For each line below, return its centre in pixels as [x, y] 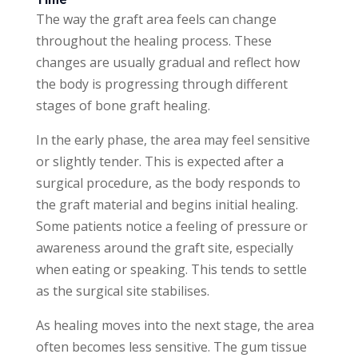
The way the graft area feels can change [156, 19]
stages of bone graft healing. [123, 105]
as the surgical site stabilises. [122, 290]
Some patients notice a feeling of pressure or [171, 226]
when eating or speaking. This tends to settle [171, 269]
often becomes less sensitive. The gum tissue [171, 346]
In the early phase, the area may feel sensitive [173, 139]
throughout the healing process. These [153, 40]
